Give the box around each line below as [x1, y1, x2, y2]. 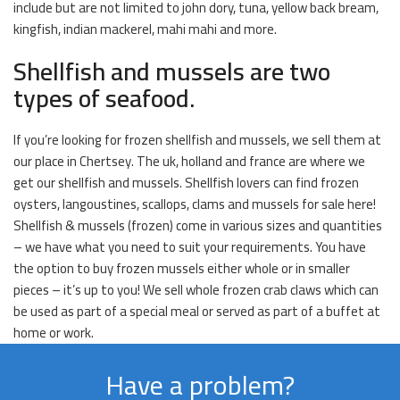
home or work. [13, 320, 94, 346]
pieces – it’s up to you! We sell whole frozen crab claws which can [13, 277, 379, 304]
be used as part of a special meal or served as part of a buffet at [13, 298, 380, 325]
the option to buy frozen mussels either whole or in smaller [13, 255, 350, 282]
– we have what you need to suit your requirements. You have [13, 234, 366, 261]
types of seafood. [13, 75, 195, 122]
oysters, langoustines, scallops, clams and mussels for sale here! [13, 191, 376, 218]
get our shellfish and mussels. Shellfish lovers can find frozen [13, 170, 359, 196]
